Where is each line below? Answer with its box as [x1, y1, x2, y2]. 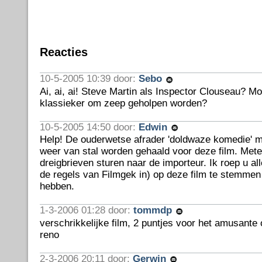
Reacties [39, 46, 88, 58]
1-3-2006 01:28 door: [39, 205, 133, 216]
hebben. [39, 181, 74, 192]
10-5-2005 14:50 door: [39, 121, 139, 133]
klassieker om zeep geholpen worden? [39, 97, 207, 109]
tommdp [133, 205, 175, 216]
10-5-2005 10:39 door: [39, 73, 139, 84]
